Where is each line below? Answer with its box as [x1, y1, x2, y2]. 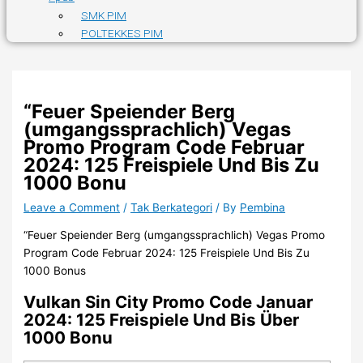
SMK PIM [81, 9, 126, 23]
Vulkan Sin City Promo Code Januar [23, 292, 314, 313]
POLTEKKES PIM [81, 27, 163, 41]
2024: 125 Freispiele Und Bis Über [23, 310, 300, 331]
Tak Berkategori [130, 200, 213, 214]
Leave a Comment [23, 200, 121, 214]
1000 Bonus [23, 264, 87, 278]
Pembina [240, 200, 286, 214]
